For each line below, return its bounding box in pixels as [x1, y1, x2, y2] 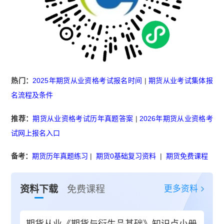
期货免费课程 [166, 152, 208, 160]
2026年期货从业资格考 [139, 114, 213, 122]
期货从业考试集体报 [148, 76, 213, 84]
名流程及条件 [11, 90, 53, 99]
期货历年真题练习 [32, 152, 88, 160]
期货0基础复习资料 [96, 152, 156, 160]
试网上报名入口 [11, 128, 60, 137]
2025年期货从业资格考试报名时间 [32, 76, 142, 84]
